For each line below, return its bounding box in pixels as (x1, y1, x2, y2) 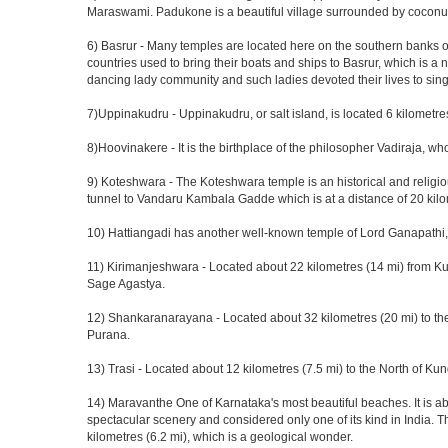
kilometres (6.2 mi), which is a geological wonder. (87, 429, 353, 444)
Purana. (87, 327, 130, 342)
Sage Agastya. (87, 276, 165, 291)
